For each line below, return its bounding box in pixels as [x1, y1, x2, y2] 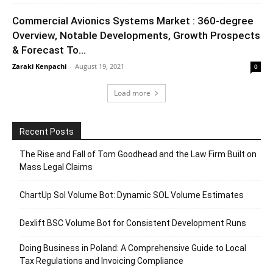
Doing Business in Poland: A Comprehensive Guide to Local [19, 243, 246, 253]
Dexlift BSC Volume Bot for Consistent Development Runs [19, 218, 246, 228]
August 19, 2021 [75, 62, 124, 71]
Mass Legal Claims [19, 162, 93, 172]
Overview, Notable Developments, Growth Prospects [12, 29, 260, 41]
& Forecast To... [12, 44, 86, 56]
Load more [114, 88, 151, 98]
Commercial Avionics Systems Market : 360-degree [12, 15, 253, 27]
